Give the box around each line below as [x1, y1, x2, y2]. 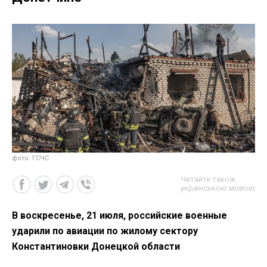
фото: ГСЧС [12, 154, 49, 163]
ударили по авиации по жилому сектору [12, 225, 198, 237]
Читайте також [181, 175, 235, 184]
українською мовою [181, 184, 255, 193]
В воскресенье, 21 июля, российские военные [12, 210, 227, 222]
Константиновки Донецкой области [12, 241, 180, 253]
